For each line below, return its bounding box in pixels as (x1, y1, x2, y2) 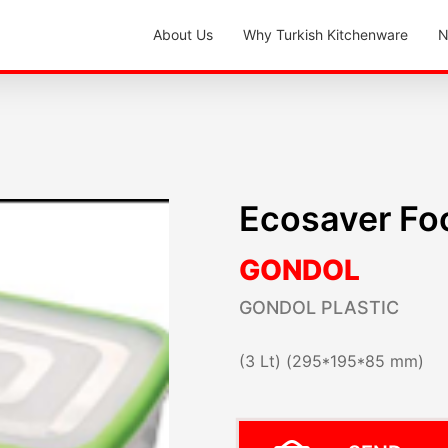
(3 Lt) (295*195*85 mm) (239, 351, 424, 371)
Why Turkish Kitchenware (243, 25, 408, 43)
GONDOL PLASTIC (239, 297, 399, 318)
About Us (153, 25, 213, 43)
